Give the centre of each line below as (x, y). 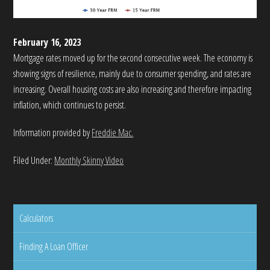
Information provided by (53, 132)
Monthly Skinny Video (89, 160)
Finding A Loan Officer (54, 246)
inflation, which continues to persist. (70, 105)
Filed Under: (34, 160)
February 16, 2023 (47, 42)
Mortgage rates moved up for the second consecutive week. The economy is (133, 58)
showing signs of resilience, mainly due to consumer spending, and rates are (133, 73)
